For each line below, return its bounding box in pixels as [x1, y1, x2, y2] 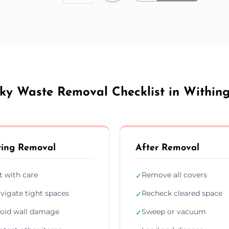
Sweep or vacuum [142, 207, 206, 216]
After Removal [135, 143, 199, 153]
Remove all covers [142, 170, 207, 179]
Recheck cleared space [142, 188, 222, 198]
